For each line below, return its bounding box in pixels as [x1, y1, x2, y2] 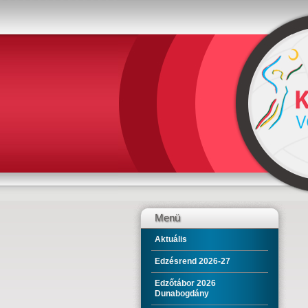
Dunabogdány [155, 289, 209, 298]
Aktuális [155, 234, 187, 244]
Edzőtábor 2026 [155, 278, 216, 288]
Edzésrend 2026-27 [155, 256, 230, 266]
